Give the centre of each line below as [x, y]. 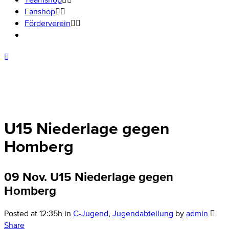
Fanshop [40, 11]
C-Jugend [91, 213]
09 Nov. [26, 176]
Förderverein [48, 23]
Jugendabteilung [143, 213]
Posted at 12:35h [33, 213]
